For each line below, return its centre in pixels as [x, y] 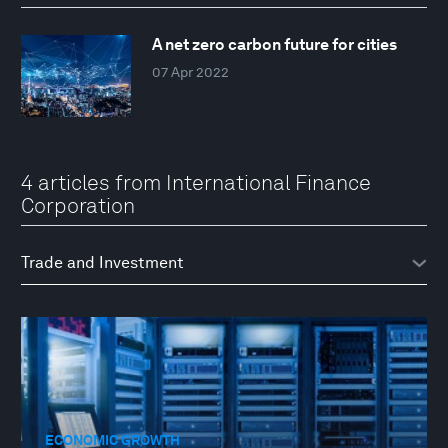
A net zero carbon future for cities [274, 45]
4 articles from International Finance [196, 182]
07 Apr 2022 [190, 72]
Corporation [78, 205]
